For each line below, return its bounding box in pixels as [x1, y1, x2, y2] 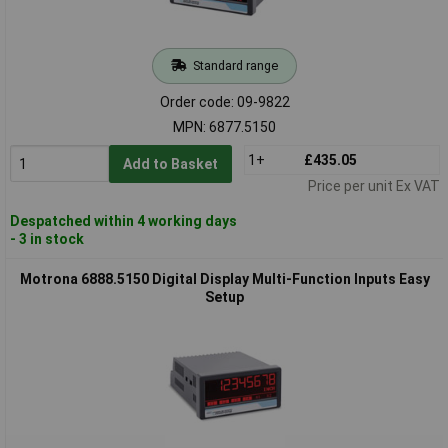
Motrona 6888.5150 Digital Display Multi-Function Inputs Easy [19, 270, 430, 287]
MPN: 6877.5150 [173, 118, 276, 135]
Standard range [192, 57, 278, 73]
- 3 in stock [9, 230, 84, 247]
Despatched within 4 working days [9, 212, 237, 229]
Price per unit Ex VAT [307, 177, 440, 194]
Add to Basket [122, 155, 218, 172]
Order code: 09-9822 [159, 93, 290, 110]
